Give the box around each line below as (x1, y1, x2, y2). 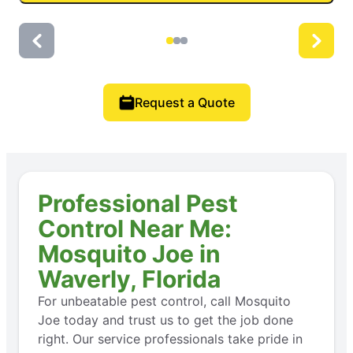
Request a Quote (134, 95, 235, 111)
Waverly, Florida (38, 265, 221, 294)
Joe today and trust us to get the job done (38, 312, 293, 329)
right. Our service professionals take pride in (38, 331, 303, 347)
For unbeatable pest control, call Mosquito (38, 293, 291, 310)
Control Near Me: (38, 214, 232, 243)
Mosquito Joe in (38, 240, 221, 269)
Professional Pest (38, 189, 238, 218)
